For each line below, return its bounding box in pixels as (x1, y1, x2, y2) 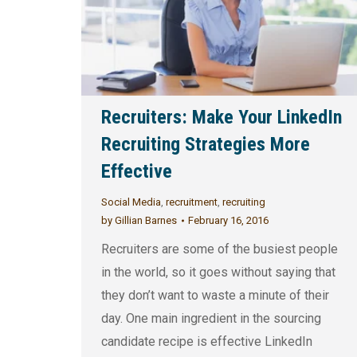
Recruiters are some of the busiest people (101, 241, 338, 257)
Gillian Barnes (112, 214, 177, 227)
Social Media (101, 196, 161, 209)
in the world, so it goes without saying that (101, 265, 335, 280)
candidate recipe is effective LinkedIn (101, 334, 312, 350)
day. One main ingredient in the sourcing (101, 311, 321, 327)
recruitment (166, 196, 218, 209)
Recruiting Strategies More (101, 133, 310, 156)
